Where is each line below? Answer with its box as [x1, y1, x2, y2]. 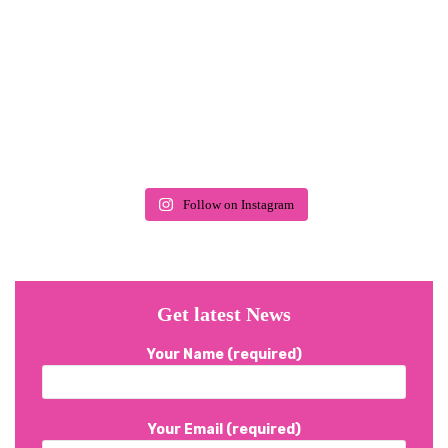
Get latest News [157, 302, 291, 325]
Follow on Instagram [182, 196, 294, 212]
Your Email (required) [147, 421, 301, 439]
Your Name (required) [146, 345, 302, 363]
